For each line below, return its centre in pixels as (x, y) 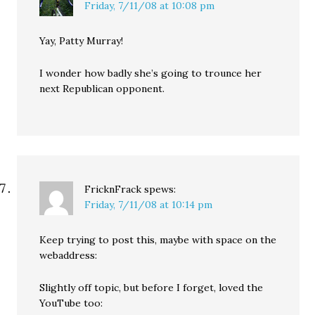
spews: (160, 189)
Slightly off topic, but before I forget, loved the (152, 288)
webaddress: (69, 255)
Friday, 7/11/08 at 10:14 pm (149, 205)
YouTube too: (71, 303)
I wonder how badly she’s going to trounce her (151, 73)
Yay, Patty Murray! (82, 41)
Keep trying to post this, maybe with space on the (158, 240)
